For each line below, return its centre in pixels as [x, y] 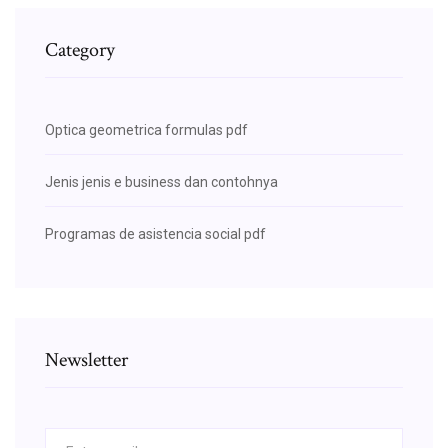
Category [80, 49]
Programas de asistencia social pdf [155, 233]
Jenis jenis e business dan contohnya [161, 181]
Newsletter [86, 359]
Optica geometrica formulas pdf [146, 129]
